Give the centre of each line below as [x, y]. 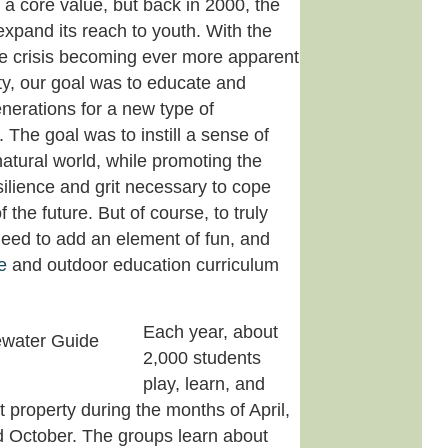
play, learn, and [204, 383]
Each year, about [211, 331]
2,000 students [202, 357]
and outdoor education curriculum [143, 265]
